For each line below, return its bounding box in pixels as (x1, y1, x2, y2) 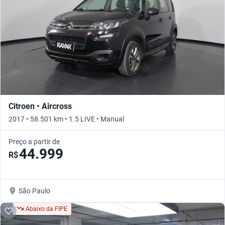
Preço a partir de (9, 138, 60, 146)
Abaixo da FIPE (26, 205, 67, 213)
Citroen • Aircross (9, 101, 72, 111)
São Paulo (19, 187, 50, 195)
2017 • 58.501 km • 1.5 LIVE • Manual (9, 115, 124, 124)
